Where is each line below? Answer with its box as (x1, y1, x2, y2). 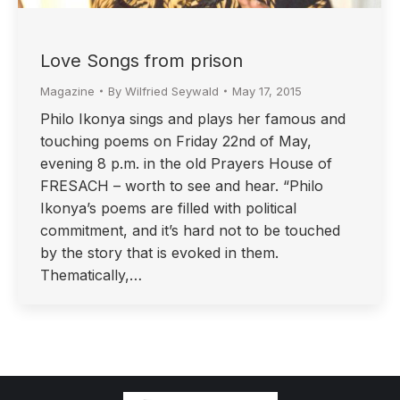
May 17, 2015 (232, 84, 302, 99)
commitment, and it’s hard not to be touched (40, 221, 340, 240)
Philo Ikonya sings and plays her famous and (40, 110, 346, 129)
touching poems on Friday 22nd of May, (40, 132, 312, 151)
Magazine (40, 84, 95, 99)
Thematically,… (40, 266, 142, 285)
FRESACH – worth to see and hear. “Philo (40, 177, 323, 196)
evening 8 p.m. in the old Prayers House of (40, 154, 332, 173)
